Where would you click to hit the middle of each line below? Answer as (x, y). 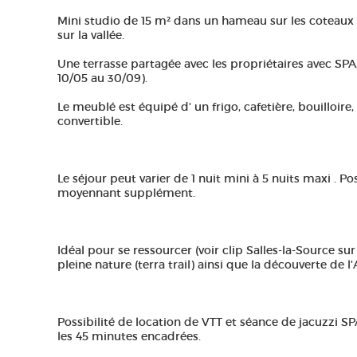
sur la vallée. (91, 35)
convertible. (90, 121)
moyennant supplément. (126, 193)
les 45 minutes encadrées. (129, 336)
